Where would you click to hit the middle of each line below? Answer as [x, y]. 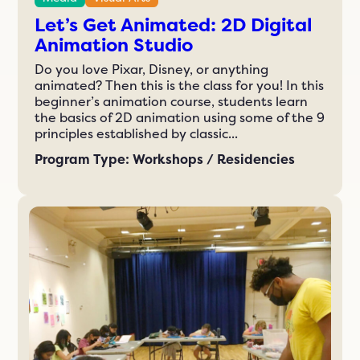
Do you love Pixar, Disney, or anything [152, 69]
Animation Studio [114, 45]
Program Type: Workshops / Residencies [165, 160]
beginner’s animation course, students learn [172, 101]
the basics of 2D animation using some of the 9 [180, 117]
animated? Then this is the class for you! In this [180, 85]
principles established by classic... [137, 133]
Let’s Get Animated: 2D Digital [174, 25]
